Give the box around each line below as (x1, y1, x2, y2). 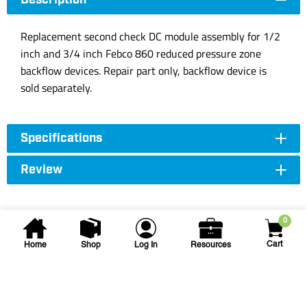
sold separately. (21, 79, 92, 96)
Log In (134, 241, 158, 249)
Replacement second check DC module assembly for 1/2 (21, 28, 280, 45)
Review (21, 162, 62, 178)
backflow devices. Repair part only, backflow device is (21, 62, 267, 79)
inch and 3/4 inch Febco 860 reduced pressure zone (21, 45, 261, 62)
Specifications (21, 130, 102, 147)
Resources (190, 241, 231, 249)
